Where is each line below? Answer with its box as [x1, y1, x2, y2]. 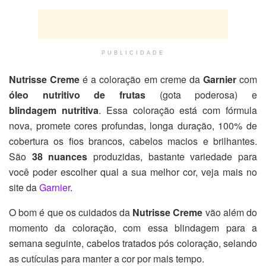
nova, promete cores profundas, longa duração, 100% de [9, 118, 257, 132]
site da [9, 180, 37, 194]
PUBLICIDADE [101, 49, 165, 56]
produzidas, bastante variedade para [87, 149, 258, 163]
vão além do [202, 205, 258, 219]
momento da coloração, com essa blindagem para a [9, 220, 257, 235]
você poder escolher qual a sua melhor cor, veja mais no [9, 164, 257, 179]
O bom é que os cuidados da [9, 205, 133, 219]
